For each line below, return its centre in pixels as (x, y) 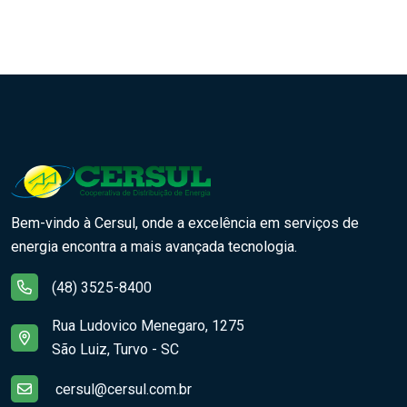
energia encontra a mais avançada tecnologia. (154, 247)
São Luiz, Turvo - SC (115, 350)
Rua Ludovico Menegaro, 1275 (148, 326)
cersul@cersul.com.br (124, 390)
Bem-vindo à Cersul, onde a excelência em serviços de (185, 223)
